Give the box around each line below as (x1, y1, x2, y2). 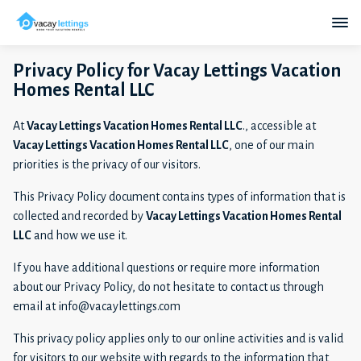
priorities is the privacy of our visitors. (13, 157, 201, 171)
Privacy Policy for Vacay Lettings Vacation (13, 60, 341, 81)
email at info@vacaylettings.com (13, 299, 180, 313)
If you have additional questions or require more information (13, 260, 320, 274)
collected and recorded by (13, 209, 146, 222)
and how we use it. (31, 228, 127, 242)
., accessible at (243, 118, 316, 132)
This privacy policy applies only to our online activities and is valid (13, 331, 343, 345)
